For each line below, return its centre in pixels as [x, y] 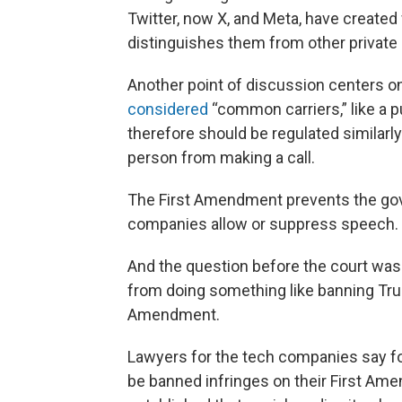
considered [168, 109]
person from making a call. [221, 157]
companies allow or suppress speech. [263, 224]
